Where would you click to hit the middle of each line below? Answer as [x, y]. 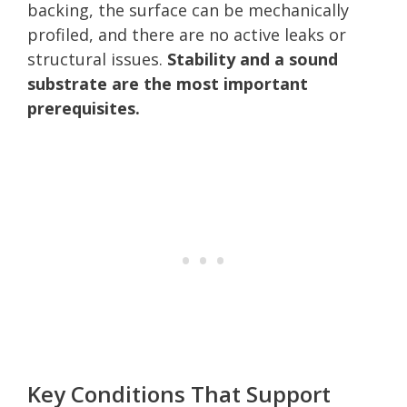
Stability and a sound [253, 59]
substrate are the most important [168, 83]
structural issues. [97, 59]
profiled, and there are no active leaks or [187, 34]
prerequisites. [84, 108]
